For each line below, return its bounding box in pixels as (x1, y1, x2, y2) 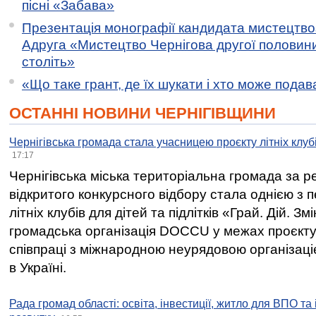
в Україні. (9, 260, 66, 275)
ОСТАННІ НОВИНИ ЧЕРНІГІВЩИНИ (9, 104, 276, 122)
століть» (22, 54, 75, 69)
